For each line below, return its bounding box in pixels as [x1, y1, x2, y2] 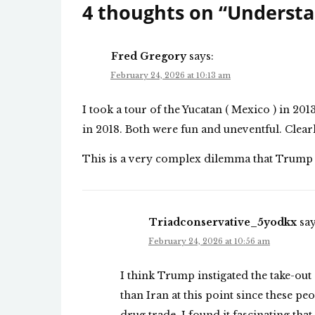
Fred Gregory [111, 50, 186, 63]
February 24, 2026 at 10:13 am [110, 70, 231, 81]
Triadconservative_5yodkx [149, 216, 297, 229]
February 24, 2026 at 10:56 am [148, 236, 270, 247]
